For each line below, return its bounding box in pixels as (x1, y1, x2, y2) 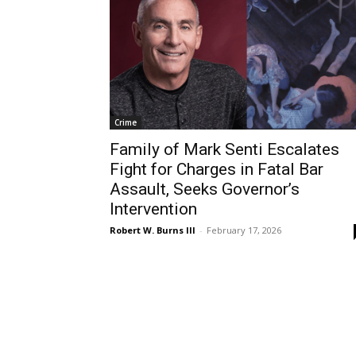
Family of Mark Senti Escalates (110, 139, 339, 159)
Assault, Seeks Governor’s (110, 179, 300, 199)
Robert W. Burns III (110, 223, 195, 236)
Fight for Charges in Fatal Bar (110, 159, 323, 179)
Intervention (110, 199, 197, 219)
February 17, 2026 (207, 223, 281, 236)
